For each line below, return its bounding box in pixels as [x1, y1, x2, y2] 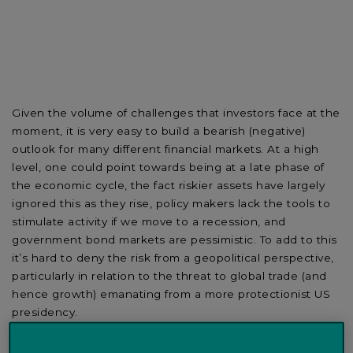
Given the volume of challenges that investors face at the [12, 106, 340, 119]
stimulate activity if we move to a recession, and [12, 214, 286, 228]
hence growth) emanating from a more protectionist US [12, 287, 330, 300]
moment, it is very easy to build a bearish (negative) [12, 124, 306, 137]
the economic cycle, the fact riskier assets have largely [12, 178, 325, 191]
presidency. [12, 305, 78, 318]
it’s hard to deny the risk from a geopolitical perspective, [12, 251, 334, 264]
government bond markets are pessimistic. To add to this [12, 232, 337, 246]
